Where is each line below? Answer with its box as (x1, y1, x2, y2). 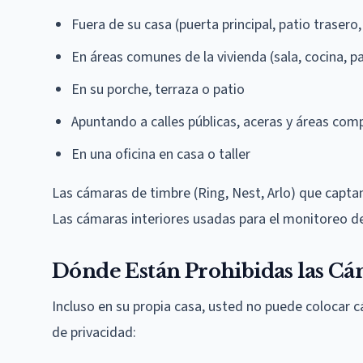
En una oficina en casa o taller (71, 143, 250, 164)
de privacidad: (52, 322, 136, 343)
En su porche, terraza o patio (71, 79, 245, 100)
